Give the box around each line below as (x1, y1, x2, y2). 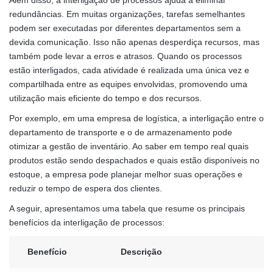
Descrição (121, 247, 162, 257)
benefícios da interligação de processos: (9, 218, 165, 228)
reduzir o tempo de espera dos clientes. (9, 183, 162, 194)
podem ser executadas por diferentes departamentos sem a (9, 23, 241, 34)
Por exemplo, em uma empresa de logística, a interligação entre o (9, 113, 264, 124)
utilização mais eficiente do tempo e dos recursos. (9, 93, 202, 104)
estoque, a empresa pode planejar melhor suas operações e (9, 169, 243, 180)
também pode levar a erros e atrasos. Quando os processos (9, 51, 242, 62)
